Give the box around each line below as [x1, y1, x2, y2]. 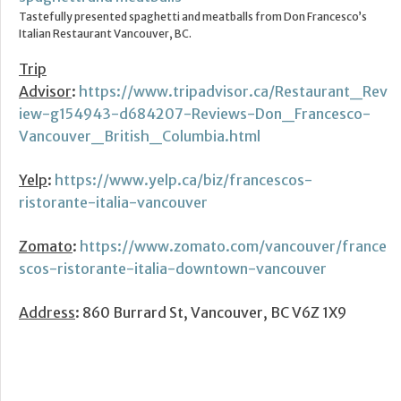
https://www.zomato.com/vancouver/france [80, 237, 387, 256]
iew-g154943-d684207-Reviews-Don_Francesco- [19, 105, 371, 124]
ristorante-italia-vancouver [19, 193, 208, 212]
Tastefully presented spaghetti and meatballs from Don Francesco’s [19, 10, 367, 24]
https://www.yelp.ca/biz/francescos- [55, 171, 312, 190]
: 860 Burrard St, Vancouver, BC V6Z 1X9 [75, 303, 346, 322]
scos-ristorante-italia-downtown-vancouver [19, 260, 327, 278]
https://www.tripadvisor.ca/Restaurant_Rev [79, 82, 388, 101]
